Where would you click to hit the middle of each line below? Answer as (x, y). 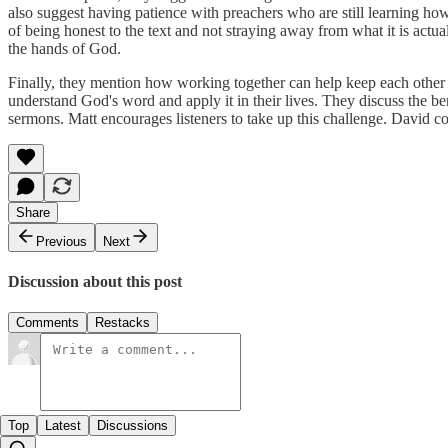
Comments (47, 323)
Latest (63, 426)
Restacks (122, 323)
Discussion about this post (95, 281)
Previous (61, 241)
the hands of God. (64, 48)
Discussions (132, 426)
